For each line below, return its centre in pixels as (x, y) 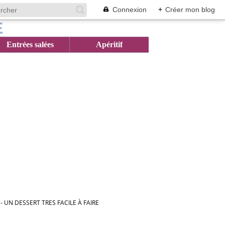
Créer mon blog (190, 10)
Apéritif (109, 44)
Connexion (130, 10)
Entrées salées (30, 44)
